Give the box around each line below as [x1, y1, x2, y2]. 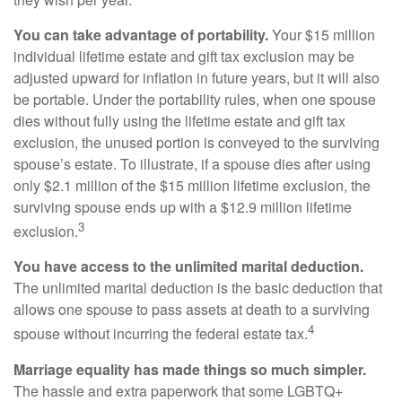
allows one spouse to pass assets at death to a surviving [13, 299, 370, 320]
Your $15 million [268, 23, 375, 45]
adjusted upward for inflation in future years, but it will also [13, 66, 380, 88]
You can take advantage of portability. [13, 23, 268, 45]
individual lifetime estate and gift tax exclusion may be [13, 45, 354, 66]
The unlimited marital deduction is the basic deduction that [13, 277, 382, 299]
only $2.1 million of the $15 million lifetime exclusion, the [13, 174, 371, 196]
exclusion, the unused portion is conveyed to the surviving [13, 131, 380, 153]
